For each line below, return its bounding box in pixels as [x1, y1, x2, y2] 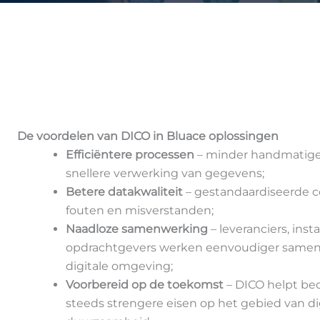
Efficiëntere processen [66, 148, 194, 162]
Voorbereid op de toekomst [66, 278, 224, 292]
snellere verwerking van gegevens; [66, 166, 264, 181]
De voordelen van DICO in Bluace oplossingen [17, 129, 279, 144]
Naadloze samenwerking [66, 222, 208, 236]
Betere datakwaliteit [66, 185, 183, 199]
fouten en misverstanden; [66, 204, 214, 218]
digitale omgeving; [66, 259, 173, 274]
